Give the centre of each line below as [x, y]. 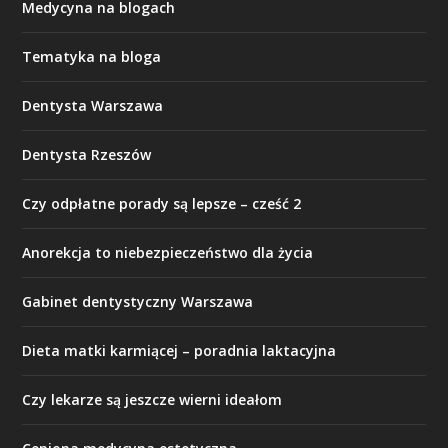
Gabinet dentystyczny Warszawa [138, 301]
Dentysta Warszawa [93, 105]
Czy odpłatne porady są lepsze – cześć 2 [162, 203]
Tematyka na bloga [92, 56]
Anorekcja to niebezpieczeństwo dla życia [168, 252]
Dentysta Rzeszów [87, 154]
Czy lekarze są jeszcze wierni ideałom [152, 399]
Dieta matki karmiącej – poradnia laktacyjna [179, 350]
